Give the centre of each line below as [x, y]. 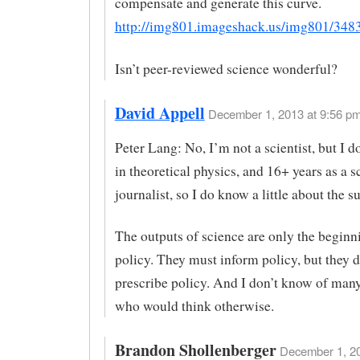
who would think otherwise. [194, 306]
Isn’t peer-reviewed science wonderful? [226, 68]
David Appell [160, 112]
